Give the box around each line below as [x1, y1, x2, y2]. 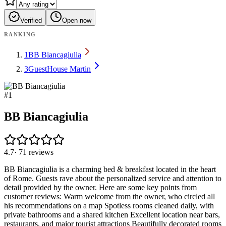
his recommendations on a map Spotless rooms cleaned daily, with [4, 201, 214, 210]
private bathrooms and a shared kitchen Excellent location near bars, [4, 210, 220, 219]
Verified [20, 16, 42, 24]
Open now [62, 16, 91, 24]
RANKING [4, 31, 36, 37]
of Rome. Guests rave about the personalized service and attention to [4, 174, 221, 183]
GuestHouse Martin [28, 64, 91, 73]
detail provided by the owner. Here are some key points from [4, 183, 197, 192]
